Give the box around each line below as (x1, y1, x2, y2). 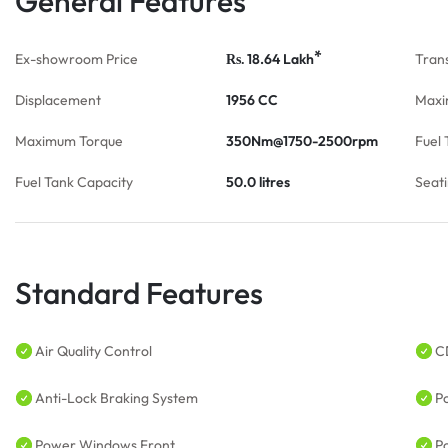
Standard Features (15, 274, 263, 312)
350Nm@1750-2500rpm (226, 132, 378, 150)
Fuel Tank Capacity (15, 173, 133, 191)
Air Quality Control (35, 342, 152, 360)
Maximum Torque (15, 132, 123, 150)
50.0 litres (226, 173, 290, 191)
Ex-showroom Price (15, 50, 138, 68)
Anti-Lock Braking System (35, 389, 198, 407)
